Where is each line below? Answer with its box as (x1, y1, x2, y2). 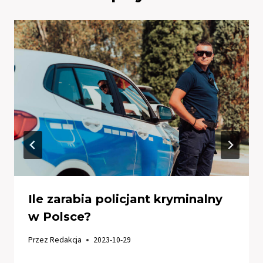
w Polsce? (28, 210, 91, 224)
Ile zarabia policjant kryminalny (28, 192, 222, 207)
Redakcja (50, 235, 82, 245)
